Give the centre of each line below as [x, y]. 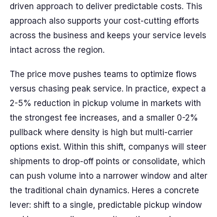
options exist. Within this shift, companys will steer [108, 147]
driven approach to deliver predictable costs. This [106, 6]
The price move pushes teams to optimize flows [103, 74]
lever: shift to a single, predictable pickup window [106, 205]
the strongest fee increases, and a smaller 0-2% [104, 118]
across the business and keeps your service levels [108, 35]
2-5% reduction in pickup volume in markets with [105, 103]
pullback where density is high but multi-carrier [101, 132]
